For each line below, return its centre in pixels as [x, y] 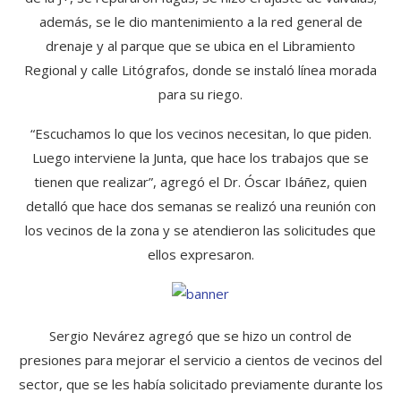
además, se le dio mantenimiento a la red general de [200, 21]
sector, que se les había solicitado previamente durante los [200, 384]
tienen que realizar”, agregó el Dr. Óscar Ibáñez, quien [200, 182]
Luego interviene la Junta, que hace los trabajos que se [200, 158]
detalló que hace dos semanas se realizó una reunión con [200, 206]
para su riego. [200, 94]
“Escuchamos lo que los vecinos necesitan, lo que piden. [200, 133]
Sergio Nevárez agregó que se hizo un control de [200, 336]
